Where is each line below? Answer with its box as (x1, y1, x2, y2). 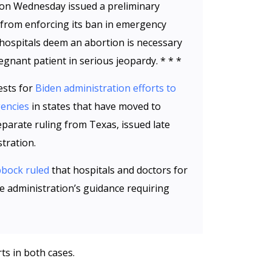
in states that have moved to (29, 100, 161, 113)
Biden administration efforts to (35, 81, 176, 95)
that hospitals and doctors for (49, 163, 188, 177)
